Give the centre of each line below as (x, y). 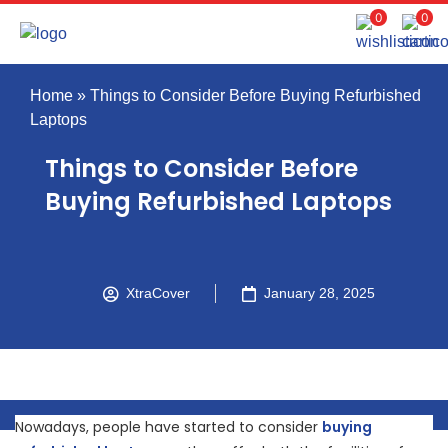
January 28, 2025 (319, 293)
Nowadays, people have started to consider (168, 427)
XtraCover (158, 293)
